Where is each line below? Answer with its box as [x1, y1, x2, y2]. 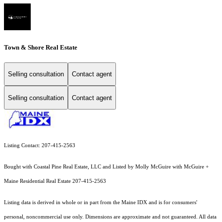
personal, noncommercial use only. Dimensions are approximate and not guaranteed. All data [4, 214, 217, 220]
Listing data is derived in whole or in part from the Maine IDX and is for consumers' [4, 200, 197, 206]
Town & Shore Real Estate [4, 43, 77, 51]
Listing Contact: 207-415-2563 [4, 143, 75, 149]
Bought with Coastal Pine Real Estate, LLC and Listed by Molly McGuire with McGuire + [4, 164, 209, 170]
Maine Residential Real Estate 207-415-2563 [4, 178, 106, 184]
